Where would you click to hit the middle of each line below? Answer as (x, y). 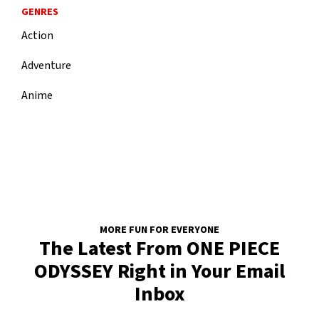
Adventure (46, 66)
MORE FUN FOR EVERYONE (159, 230)
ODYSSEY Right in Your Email (159, 271)
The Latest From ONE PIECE (159, 248)
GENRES (40, 12)
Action (37, 36)
